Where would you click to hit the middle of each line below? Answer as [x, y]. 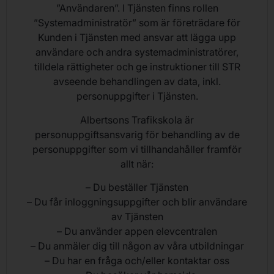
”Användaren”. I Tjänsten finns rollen [137, 8]
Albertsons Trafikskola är [137, 120]
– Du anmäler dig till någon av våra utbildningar [137, 246]
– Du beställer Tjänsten [137, 187]
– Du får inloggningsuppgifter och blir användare [137, 202]
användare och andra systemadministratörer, [137, 52]
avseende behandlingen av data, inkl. [137, 82]
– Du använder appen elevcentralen [137, 231]
